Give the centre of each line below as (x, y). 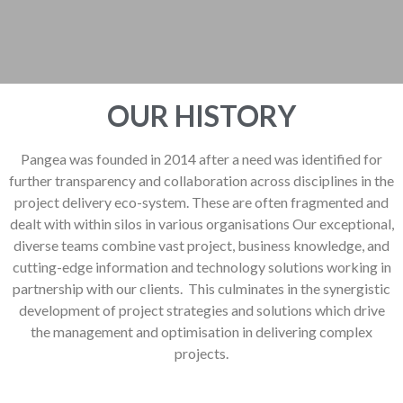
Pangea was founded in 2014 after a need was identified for (201, 158)
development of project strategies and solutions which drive (201, 309)
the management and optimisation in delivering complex (201, 331)
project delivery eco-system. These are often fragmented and (201, 201)
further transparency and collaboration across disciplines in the (201, 180)
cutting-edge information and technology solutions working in (201, 266)
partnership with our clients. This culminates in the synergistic (201, 288)
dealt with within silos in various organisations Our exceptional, (201, 223)
